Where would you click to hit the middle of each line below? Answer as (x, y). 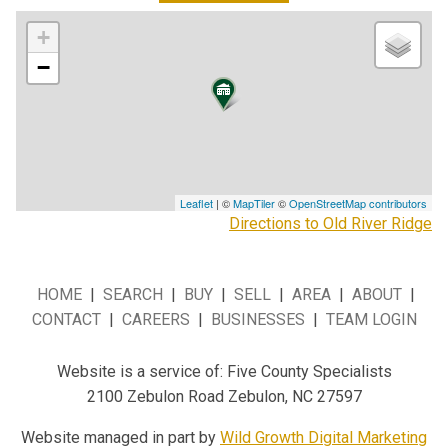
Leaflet (196, 203)
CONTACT (66, 319)
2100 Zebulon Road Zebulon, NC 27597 (224, 396)
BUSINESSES (257, 319)
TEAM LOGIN (371, 319)
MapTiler (254, 203)
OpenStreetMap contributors (358, 203)
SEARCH (133, 294)
